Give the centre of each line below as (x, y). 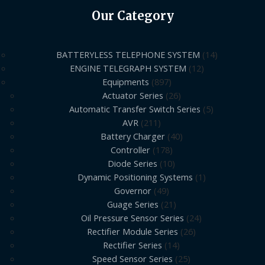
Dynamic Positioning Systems (135, 177)
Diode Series (132, 164)
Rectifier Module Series (132, 232)
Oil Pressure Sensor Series (132, 218)
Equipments (126, 82)
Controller (130, 150)
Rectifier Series (132, 245)
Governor (132, 191)
